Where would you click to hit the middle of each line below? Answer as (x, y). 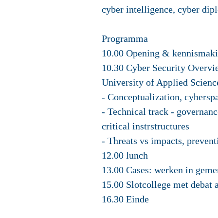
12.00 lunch (125, 155)
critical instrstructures (145, 126)
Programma (125, 38)
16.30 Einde (125, 199)
